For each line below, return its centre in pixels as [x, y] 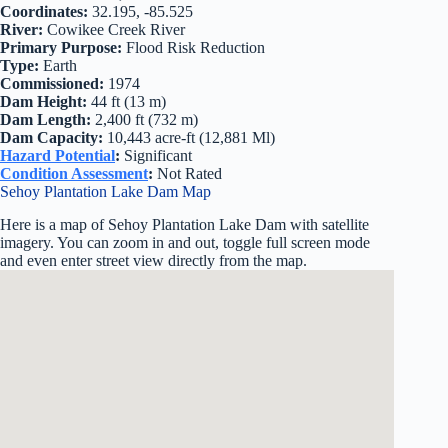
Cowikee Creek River [114, 29]
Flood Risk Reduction [193, 47]
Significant [156, 155]
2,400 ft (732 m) [144, 119]
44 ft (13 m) [126, 101]
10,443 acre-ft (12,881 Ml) [191, 137]
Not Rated [187, 173]
